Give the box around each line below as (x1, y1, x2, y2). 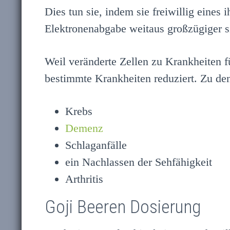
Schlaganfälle (65, 139, 127, 152)
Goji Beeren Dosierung (45, 197, 201, 218)
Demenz (65, 122, 103, 135)
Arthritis (65, 172, 103, 186)
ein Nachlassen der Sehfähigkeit (65, 156, 212, 169)
